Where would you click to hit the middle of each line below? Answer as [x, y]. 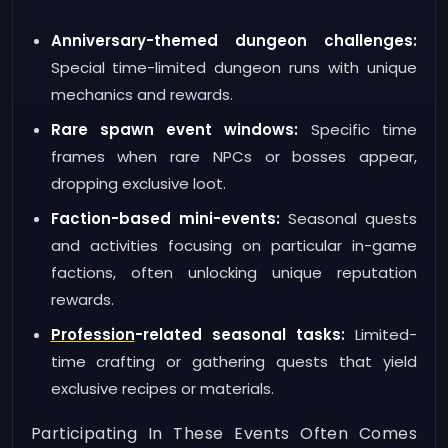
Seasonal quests [348, 219]
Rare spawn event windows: [174, 129]
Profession [92, 335]
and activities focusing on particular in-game [233, 246]
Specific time [358, 129]
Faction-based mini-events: [165, 219]
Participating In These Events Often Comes [224, 434]
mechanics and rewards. [141, 94]
